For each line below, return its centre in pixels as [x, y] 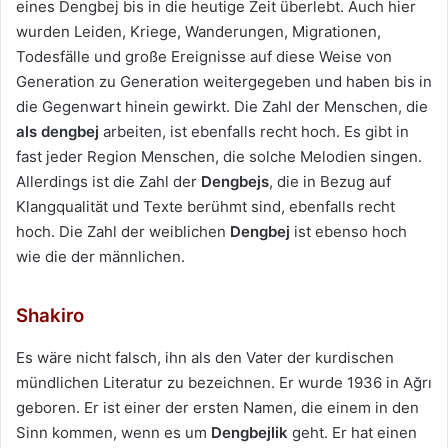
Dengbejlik [249, 432]
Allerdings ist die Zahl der [108, 182]
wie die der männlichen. [100, 257]
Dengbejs [235, 182]
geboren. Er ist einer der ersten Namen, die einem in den [217, 407]
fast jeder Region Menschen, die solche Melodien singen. [219, 157]
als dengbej [57, 132]
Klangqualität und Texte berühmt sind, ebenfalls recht [205, 207]
